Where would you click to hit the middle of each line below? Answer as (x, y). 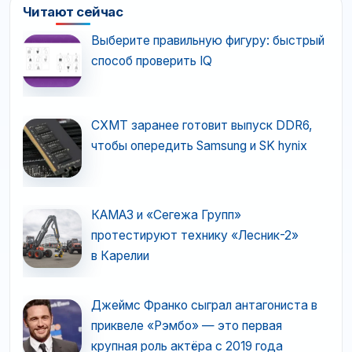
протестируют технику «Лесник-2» (194, 236)
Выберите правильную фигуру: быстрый (207, 41)
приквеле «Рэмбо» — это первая (186, 326)
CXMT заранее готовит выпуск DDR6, (202, 125)
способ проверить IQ (151, 61)
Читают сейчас (73, 12)
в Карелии (120, 256)
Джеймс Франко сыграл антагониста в (204, 306)
